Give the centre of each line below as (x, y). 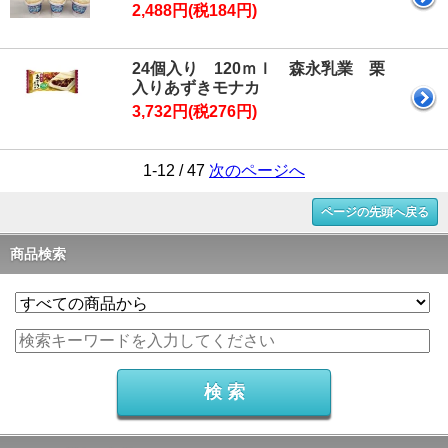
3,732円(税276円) (194, 112)
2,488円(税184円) (194, 11)
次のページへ (257, 171)
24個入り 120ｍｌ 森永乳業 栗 (258, 69)
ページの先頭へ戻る (375, 212)
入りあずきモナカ (196, 88)
